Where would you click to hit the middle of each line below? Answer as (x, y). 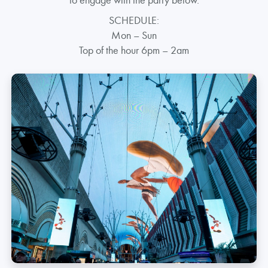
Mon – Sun (134, 35)
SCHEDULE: (134, 20)
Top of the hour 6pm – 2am (134, 50)
